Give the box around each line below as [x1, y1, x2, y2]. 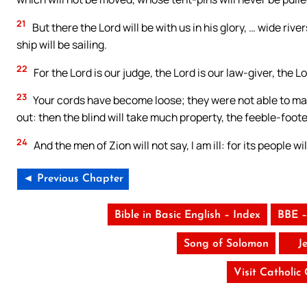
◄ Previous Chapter [23, 173, 123, 185]
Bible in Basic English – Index [114, 210, 261, 221]
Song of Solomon [184, 238, 269, 250]
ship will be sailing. [16, 36, 107, 52]
